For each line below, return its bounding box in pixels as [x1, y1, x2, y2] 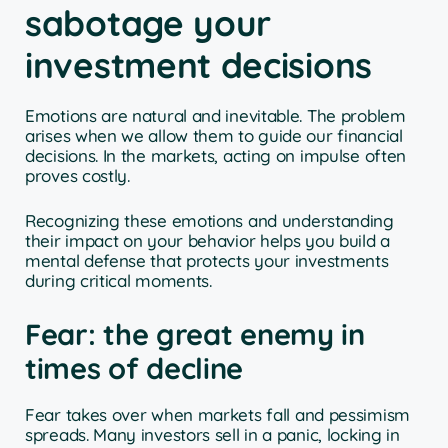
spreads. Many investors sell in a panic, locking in [25, 423, 400, 445]
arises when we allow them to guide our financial [25, 124, 403, 146]
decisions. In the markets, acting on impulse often [25, 144, 407, 166]
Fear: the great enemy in [25, 315, 365, 352]
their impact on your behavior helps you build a [25, 230, 390, 252]
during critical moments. [25, 270, 212, 292]
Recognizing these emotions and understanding [25, 210, 394, 232]
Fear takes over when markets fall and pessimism [25, 403, 410, 425]
